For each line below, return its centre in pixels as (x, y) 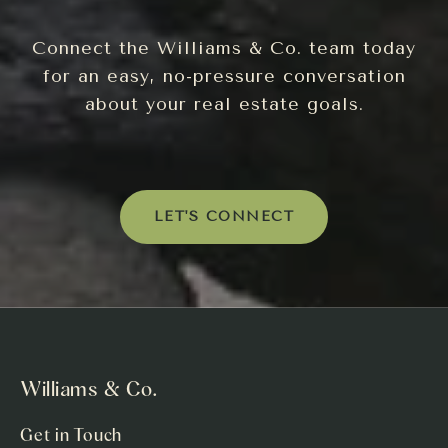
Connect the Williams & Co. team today (224, 47)
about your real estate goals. (224, 103)
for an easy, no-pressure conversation (224, 75)
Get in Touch (71, 434)
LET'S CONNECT (224, 216)
